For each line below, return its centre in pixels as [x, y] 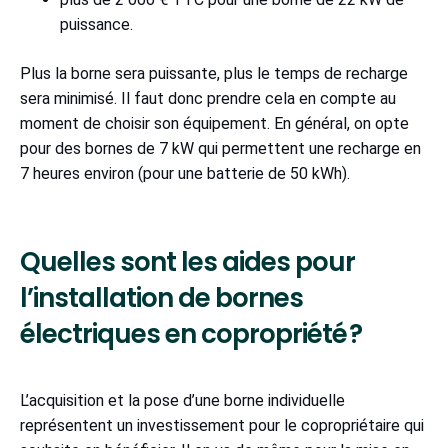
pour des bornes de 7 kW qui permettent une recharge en [220, 149]
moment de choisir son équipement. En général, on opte [214, 124]
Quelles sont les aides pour [187, 262]
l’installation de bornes [161, 298]
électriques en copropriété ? [191, 334]
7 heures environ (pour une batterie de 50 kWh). [185, 174]
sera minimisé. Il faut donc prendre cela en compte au [208, 99]
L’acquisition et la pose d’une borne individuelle [182, 401]
